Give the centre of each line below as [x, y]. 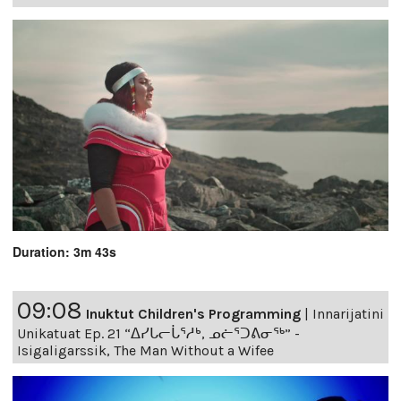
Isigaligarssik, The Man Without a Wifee [145, 350]
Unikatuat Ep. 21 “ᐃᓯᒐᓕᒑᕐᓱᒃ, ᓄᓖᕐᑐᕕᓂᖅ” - [158, 333]
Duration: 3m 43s [64, 251]
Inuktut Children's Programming [193, 313]
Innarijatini [348, 313]
